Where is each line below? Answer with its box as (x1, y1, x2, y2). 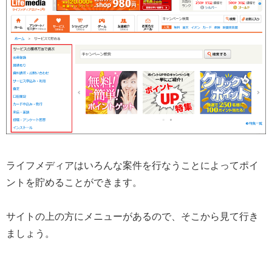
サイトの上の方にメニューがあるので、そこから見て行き (6, 211, 259, 222)
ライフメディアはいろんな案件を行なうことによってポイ (6, 160, 259, 171)
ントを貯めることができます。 (6, 177, 142, 188)
